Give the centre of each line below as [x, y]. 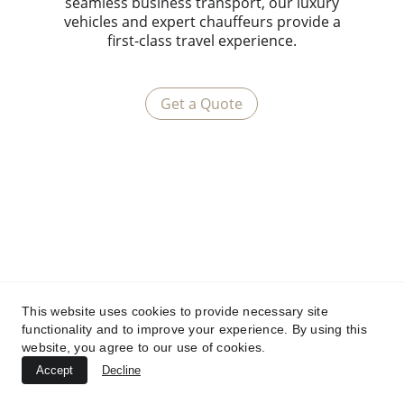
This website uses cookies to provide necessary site [175, 311]
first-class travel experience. [202, 41]
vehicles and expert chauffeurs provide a [202, 22]
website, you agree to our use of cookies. [144, 347]
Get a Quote [202, 103]
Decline [121, 370]
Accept [55, 370]
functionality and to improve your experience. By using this [194, 329]
